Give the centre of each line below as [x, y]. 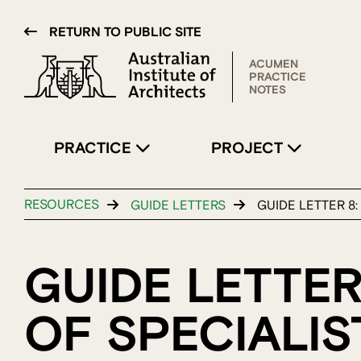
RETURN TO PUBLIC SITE [125, 32]
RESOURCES [62, 205]
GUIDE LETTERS [178, 205]
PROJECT [249, 149]
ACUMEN [274, 64]
